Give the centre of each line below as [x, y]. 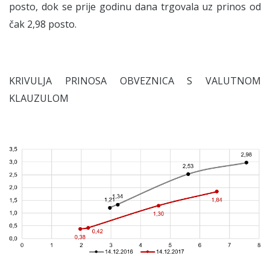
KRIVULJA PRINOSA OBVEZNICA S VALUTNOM [135, 80]
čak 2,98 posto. [43, 24]
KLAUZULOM [39, 98]
